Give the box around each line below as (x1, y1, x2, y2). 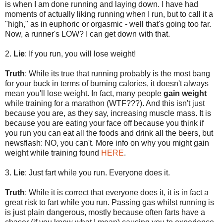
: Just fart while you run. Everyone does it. (25, 168, 170, 177)
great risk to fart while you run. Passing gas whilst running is (5, 198, 214, 207)
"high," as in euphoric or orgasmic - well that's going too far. (5, 19, 211, 28)
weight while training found (5, 148, 101, 157)
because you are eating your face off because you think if (5, 118, 204, 127)
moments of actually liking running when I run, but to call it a (5, 9, 213, 18)
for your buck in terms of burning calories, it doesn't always (5, 79, 209, 88)
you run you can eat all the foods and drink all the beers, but (5, 128, 213, 137)
